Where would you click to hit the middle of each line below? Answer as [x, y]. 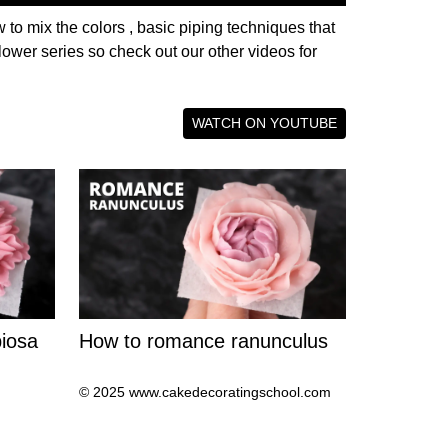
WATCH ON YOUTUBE [264, 123]
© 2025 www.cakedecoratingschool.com [205, 392]
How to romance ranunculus [203, 341]
